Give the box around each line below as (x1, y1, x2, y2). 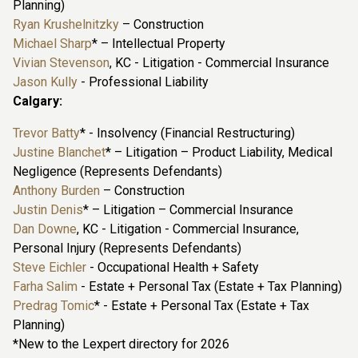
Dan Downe (13, 221, 77, 237)
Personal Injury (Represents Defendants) (13, 241, 241, 257)
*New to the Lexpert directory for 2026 (13, 336, 229, 352)
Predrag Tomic (13, 298, 94, 314)
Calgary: (13, 93, 66, 109)
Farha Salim (13, 279, 78, 295)
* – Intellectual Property (92, 36, 225, 52)
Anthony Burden (13, 183, 100, 199)
